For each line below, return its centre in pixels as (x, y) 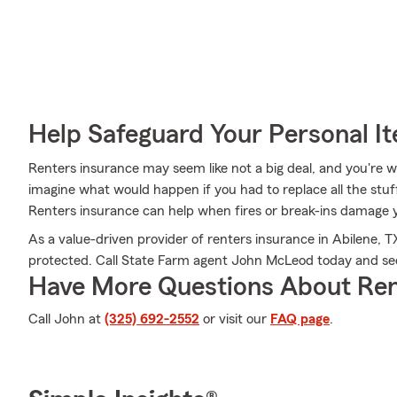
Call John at (66, 319)
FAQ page (300, 319)
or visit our (235, 319)
